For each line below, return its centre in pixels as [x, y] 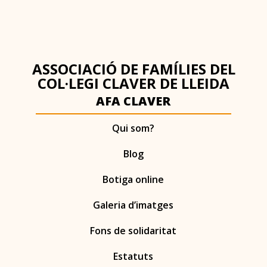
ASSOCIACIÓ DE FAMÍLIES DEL [133, 69]
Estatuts [133, 257]
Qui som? [133, 128]
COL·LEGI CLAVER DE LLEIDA [133, 83]
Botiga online [133, 180]
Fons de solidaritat [133, 231]
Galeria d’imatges [133, 205]
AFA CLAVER [133, 101]
